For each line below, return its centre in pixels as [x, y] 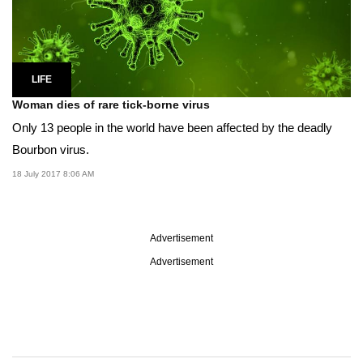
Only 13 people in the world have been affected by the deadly [172, 128]
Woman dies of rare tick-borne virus [111, 105]
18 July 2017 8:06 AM [53, 174]
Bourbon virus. [51, 150]
